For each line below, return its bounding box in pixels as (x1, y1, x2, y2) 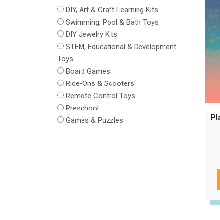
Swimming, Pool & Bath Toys (66, 18, 159, 27)
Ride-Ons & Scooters (66, 79, 134, 88)
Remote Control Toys (66, 91, 135, 101)
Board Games (66, 67, 110, 76)
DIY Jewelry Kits (66, 30, 117, 39)
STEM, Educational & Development (66, 42, 176, 52)
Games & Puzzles (66, 116, 123, 125)
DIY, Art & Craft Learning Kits (66, 5, 158, 15)
